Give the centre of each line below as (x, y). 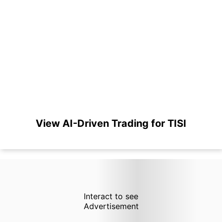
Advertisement (111, 206)
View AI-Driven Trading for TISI (111, 123)
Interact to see (111, 196)
